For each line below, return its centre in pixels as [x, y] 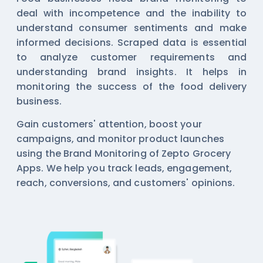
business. [39, 101]
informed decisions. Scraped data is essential [131, 42]
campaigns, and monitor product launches [120, 139]
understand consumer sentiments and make [131, 28]
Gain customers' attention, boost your [109, 124]
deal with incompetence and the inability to [131, 13]
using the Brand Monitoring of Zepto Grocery [124, 153]
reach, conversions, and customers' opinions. [126, 183]
